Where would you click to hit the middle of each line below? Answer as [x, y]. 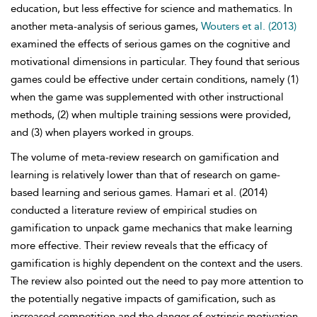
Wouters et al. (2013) [249, 26]
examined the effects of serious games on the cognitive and [150, 44]
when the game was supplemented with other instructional [147, 97]
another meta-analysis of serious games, [106, 26]
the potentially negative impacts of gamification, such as [143, 299]
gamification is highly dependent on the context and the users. [157, 263]
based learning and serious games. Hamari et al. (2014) [139, 192]
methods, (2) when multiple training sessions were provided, [151, 115]
